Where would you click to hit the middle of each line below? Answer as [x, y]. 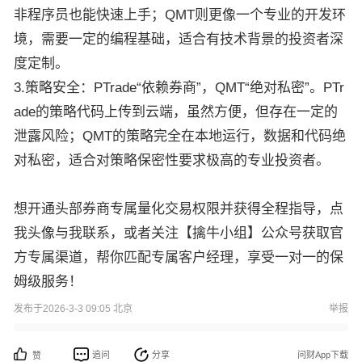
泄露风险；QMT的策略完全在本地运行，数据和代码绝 [180, 136]
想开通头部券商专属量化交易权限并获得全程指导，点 [179, 209]
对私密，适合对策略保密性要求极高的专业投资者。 [174, 160]
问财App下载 [323, 355]
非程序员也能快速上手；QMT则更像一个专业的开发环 [180, 15]
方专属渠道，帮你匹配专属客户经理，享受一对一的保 [179, 257]
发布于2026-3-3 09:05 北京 [73, 309]
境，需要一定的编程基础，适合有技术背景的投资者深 [179, 39]
